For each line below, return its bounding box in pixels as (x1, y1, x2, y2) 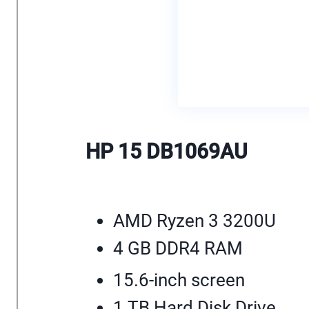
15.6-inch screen (113, 269, 245, 290)
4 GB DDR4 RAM (113, 237, 243, 259)
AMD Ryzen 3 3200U (113, 210, 276, 231)
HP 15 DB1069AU (86, 139, 248, 164)
